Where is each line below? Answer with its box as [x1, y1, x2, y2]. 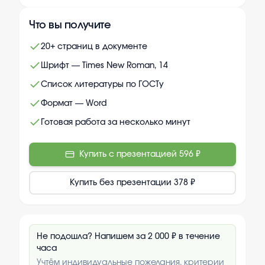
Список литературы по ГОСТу [41, 80, 164, 89]
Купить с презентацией [79, 150, 177, 159]
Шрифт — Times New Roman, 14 [41, 62, 168, 70]
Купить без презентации [70, 179, 172, 188]
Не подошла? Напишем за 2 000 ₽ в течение [37, 232, 220, 241]
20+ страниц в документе [41, 43, 147, 51]
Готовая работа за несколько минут [41, 118, 190, 127]
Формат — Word [41, 99, 106, 108]
